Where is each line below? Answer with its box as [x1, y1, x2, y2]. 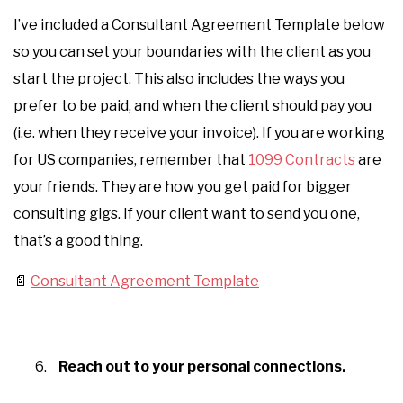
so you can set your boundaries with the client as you [13, 43, 371, 60]
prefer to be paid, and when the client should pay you [13, 97, 372, 114]
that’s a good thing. [13, 232, 143, 249]
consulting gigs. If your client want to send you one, [13, 205, 360, 222]
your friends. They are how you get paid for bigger [13, 178, 352, 195]
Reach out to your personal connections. [58, 358, 345, 375]
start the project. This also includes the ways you [13, 70, 345, 87]
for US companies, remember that [13, 151, 248, 168]
